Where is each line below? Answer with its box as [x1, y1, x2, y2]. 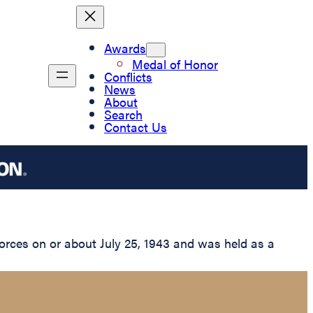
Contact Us [104, 117, 167, 136]
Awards [104, 38, 146, 57]
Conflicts [104, 67, 152, 85]
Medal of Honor [132, 54, 218, 73]
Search [104, 105, 143, 123]
